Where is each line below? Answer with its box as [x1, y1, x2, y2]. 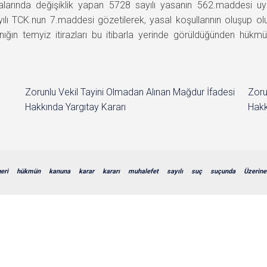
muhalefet [128, 167, 159, 175]
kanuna [49, 167, 70, 175]
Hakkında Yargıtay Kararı [25, 101, 126, 113]
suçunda [210, 167, 235, 175]
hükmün [17, 167, 41, 175]
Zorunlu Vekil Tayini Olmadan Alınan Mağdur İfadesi [25, 86, 235, 98]
